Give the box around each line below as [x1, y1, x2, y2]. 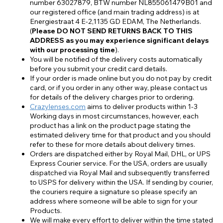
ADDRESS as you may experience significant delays [30, 36, 209, 45]
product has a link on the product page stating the [30, 121, 191, 130]
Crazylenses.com [30, 102, 86, 111]
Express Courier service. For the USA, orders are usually [30, 159, 208, 168]
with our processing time [30, 45, 115, 55]
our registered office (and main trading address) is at [30, 7, 199, 17]
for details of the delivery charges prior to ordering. [30, 93, 194, 102]
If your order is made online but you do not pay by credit [30, 74, 212, 83]
